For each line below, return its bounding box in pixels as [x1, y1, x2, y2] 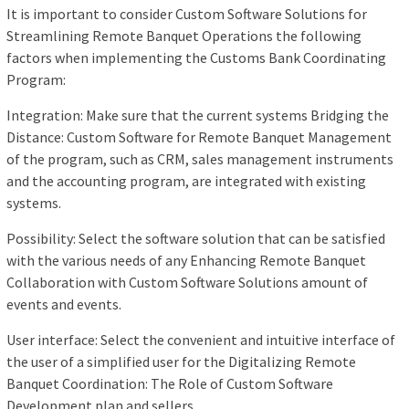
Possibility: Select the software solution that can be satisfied [6, 229, 385, 248]
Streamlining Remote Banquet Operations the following [6, 26, 362, 46]
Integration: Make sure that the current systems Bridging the [6, 106, 389, 125]
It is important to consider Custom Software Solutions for [6, 5, 367, 24]
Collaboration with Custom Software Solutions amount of [6, 273, 368, 292]
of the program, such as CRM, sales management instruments [6, 150, 393, 169]
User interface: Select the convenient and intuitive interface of [6, 330, 395, 350]
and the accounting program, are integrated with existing [6, 172, 366, 191]
